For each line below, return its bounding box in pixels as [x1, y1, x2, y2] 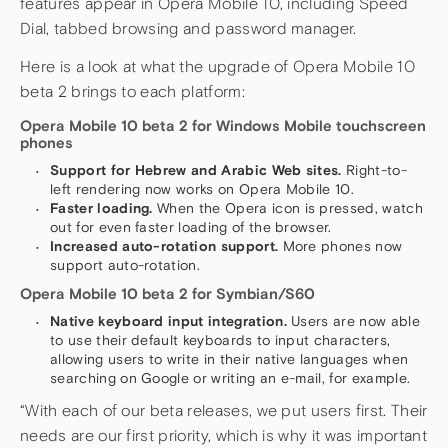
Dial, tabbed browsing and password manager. [20, 19, 357, 39]
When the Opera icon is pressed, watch [152, 199, 423, 216]
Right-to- [341, 161, 407, 178]
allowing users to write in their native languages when [50, 350, 409, 367]
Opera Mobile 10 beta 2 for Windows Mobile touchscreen [20, 116, 426, 134]
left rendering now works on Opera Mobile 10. [50, 180, 355, 197]
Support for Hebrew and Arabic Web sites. [50, 161, 342, 178]
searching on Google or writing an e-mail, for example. [50, 369, 411, 386]
